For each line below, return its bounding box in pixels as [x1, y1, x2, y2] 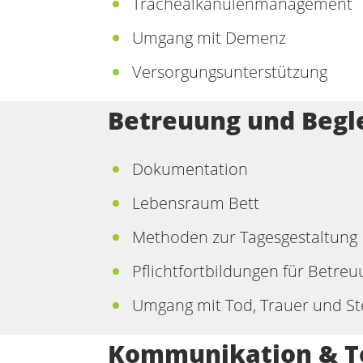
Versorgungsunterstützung [132, 61, 327, 83]
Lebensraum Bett [132, 192, 259, 214]
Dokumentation [132, 158, 248, 180]
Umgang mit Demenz [132, 27, 286, 49]
